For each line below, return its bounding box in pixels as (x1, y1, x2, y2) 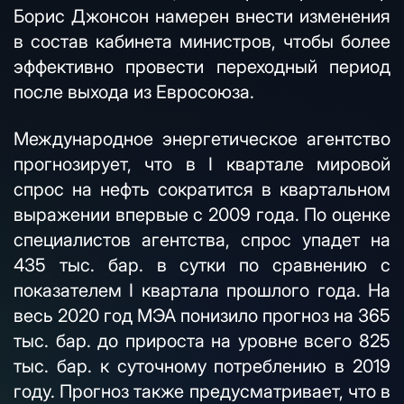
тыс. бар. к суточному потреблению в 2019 (14, 355, 390, 377)
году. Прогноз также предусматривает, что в (14, 381, 390, 402)
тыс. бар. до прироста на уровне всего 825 (14, 330, 390, 352)
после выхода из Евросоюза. (14, 81, 254, 103)
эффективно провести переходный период (14, 56, 390, 78)
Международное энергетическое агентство (14, 128, 390, 150)
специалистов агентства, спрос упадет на (14, 229, 390, 251)
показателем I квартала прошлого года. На (14, 280, 390, 301)
